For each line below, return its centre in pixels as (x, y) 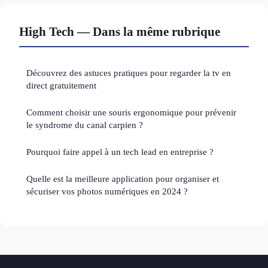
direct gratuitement (61, 86)
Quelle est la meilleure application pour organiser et (123, 179)
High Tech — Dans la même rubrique (120, 32)
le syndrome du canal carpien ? (85, 125)
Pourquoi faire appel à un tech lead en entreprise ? (120, 152)
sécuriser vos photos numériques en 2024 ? (107, 191)
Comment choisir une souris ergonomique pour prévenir (131, 112)
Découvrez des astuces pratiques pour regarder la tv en (129, 73)
